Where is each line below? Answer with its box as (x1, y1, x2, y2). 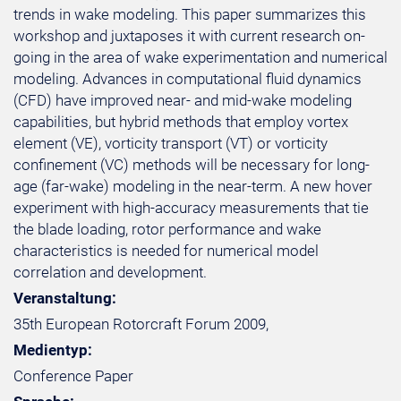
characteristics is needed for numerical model (13, 242, 319, 260)
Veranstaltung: (13, 289, 116, 307)
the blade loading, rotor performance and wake (13, 220, 321, 238)
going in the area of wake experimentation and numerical (13, 48, 388, 66)
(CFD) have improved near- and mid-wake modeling (13, 91, 352, 109)
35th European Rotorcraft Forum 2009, (13, 315, 269, 333)
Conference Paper (13, 367, 133, 385)
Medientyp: (13, 341, 92, 359)
